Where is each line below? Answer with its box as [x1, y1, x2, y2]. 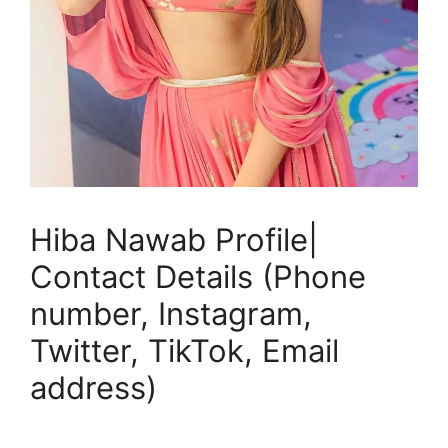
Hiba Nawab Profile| [30, 221, 318, 258]
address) [30, 369, 157, 406]
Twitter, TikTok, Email [30, 332, 339, 369]
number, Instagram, [30, 295, 312, 332]
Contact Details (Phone [30, 258, 366, 295]
